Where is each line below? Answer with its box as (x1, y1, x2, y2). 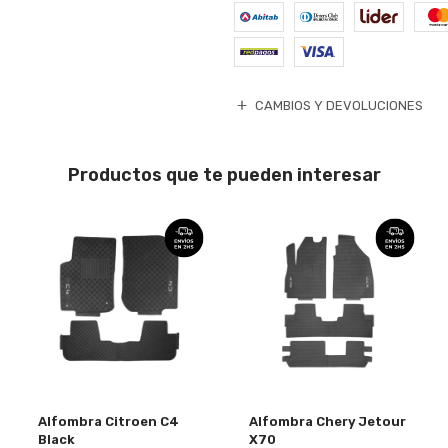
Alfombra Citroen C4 (38, 414, 180, 430)
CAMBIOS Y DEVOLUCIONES (255, 97, 424, 113)
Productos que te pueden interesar (67, 163, 381, 186)
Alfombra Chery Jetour (248, 414, 406, 430)
